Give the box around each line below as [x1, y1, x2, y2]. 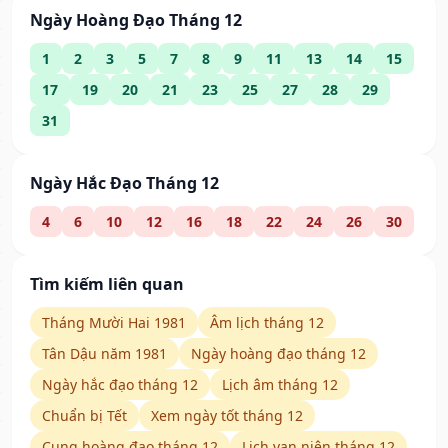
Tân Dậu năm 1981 [42, 344, 167, 364]
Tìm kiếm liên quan [30, 273, 184, 296]
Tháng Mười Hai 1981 [42, 313, 186, 333]
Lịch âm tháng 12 [222, 375, 338, 395]
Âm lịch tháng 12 [210, 313, 324, 333]
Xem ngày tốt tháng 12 [151, 406, 303, 426]
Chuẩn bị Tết [42, 406, 127, 426]
